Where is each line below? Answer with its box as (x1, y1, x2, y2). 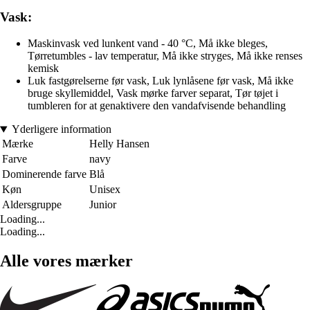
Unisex (89, 183, 120, 196)
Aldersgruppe (2, 199, 62, 211)
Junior (89, 199, 116, 211)
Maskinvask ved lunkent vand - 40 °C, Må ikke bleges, (28, 37, 268, 50)
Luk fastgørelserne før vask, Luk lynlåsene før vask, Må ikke (28, 75, 293, 87)
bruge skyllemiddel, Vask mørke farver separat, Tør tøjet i (28, 87, 278, 100)
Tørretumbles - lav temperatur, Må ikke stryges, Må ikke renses (28, 50, 302, 62)
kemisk (28, 62, 59, 75)
